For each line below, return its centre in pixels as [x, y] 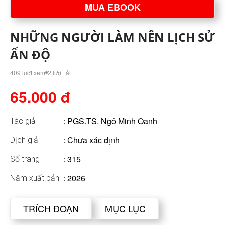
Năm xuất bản [35, 178]
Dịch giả [24, 140]
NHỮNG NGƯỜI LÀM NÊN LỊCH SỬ [113, 37]
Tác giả [23, 121]
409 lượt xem [28, 73]
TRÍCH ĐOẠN [51, 209]
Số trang [25, 159]
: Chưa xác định [91, 140]
